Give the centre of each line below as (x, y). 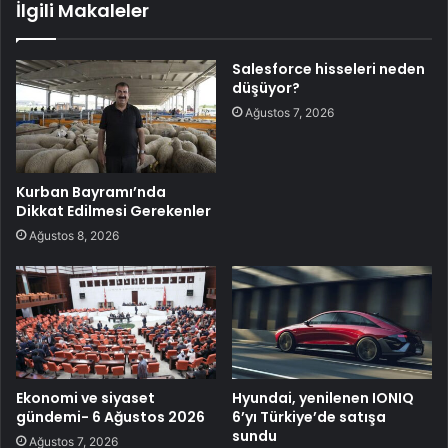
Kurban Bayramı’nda (91, 192)
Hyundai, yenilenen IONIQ (323, 398)
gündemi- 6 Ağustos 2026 (110, 417)
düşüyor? (266, 88)
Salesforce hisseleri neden (328, 69)
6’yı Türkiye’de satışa (309, 417)
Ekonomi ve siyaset (85, 398)
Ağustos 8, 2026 (74, 236)
